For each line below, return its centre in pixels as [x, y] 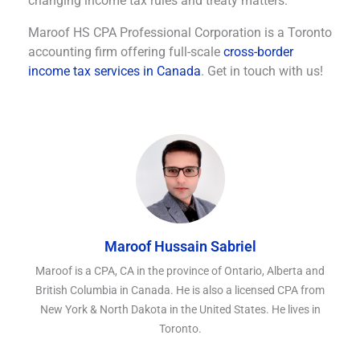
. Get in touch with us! [262, 71]
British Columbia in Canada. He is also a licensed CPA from [180, 290]
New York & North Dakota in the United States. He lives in [180, 309]
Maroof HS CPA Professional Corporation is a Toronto [180, 32]
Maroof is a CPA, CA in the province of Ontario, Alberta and [180, 270]
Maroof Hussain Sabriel [180, 246]
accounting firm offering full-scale [126, 51]
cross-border [258, 51]
